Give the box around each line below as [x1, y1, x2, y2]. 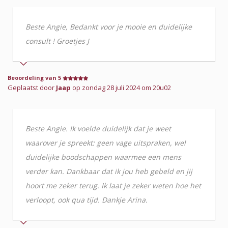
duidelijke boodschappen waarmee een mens [25, 152, 181, 162]
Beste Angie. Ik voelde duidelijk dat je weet [25, 123, 171, 133]
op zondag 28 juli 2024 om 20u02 [71, 82, 171, 92]
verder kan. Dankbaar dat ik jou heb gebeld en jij [25, 166, 192, 176]
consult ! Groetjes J [25, 36, 89, 46]
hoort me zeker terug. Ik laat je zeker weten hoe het [25, 180, 201, 190]
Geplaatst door [8, 82, 56, 92]
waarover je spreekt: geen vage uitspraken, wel [25, 137, 186, 148]
